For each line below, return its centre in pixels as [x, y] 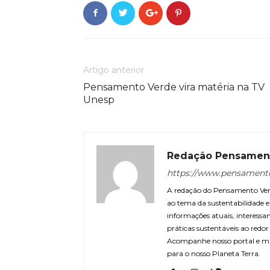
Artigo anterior [114, 70]
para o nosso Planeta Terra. [214, 253]
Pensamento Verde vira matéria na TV [174, 87]
